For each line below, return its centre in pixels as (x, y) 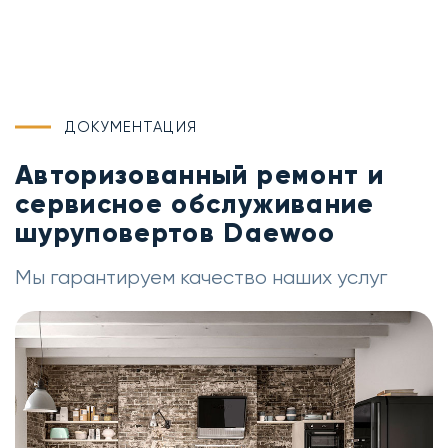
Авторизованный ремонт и (199, 175)
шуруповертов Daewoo (175, 233)
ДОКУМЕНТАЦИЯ (131, 126)
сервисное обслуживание (195, 204)
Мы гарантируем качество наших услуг (201, 277)
